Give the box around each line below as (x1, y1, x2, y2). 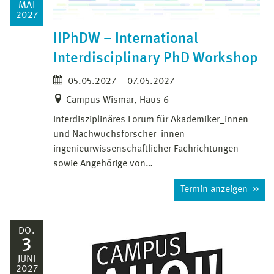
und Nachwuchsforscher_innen (53, 129, 185, 139)
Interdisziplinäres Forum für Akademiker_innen (53, 114, 248, 125)
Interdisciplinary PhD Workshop (53, 51, 258, 66)
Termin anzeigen (180, 184, 250, 194)
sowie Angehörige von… (53, 158, 153, 169)
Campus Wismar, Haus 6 (66, 95, 169, 105)
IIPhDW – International (53, 31, 198, 46)
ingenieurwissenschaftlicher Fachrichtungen (53, 144, 239, 154)
